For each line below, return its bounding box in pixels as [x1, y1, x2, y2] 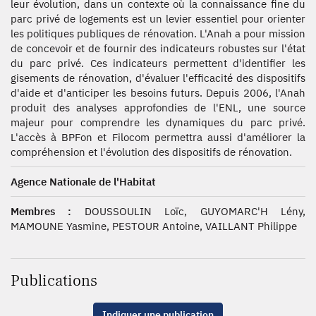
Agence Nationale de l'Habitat [11, 175, 156, 188]
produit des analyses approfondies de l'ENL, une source [11, 101, 305, 114]
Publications [11, 270, 97, 291]
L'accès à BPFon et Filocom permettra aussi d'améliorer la [11, 130, 305, 144]
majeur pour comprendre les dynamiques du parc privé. [11, 116, 305, 129]
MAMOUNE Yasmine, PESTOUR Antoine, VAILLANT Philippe [11, 219, 297, 233]
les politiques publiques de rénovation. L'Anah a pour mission [11, 27, 305, 40]
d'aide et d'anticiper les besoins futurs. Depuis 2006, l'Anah [11, 86, 305, 99]
